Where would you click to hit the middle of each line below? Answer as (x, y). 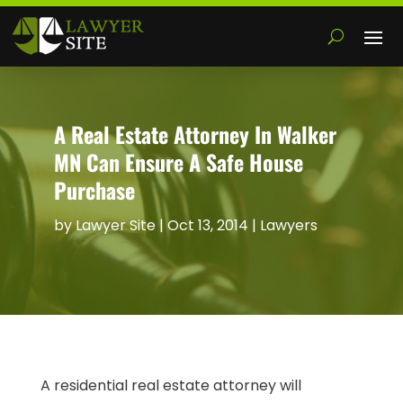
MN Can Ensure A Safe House (178, 162)
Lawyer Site (115, 226)
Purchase (94, 190)
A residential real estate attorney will (170, 386)
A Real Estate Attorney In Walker (195, 134)
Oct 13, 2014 (207, 226)
